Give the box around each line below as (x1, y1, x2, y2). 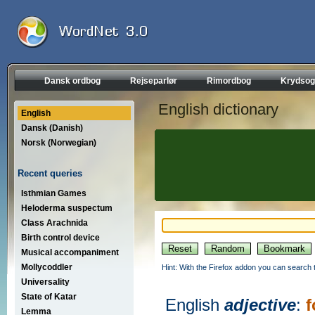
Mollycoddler (21, 262, 72, 272)
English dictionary (158, 101, 278, 118)
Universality (21, 276, 70, 287)
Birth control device (21, 232, 100, 243)
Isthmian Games (21, 188, 86, 198)
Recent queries (18, 167, 82, 179)
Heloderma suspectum (21, 202, 112, 213)
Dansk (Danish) (21, 123, 83, 133)
